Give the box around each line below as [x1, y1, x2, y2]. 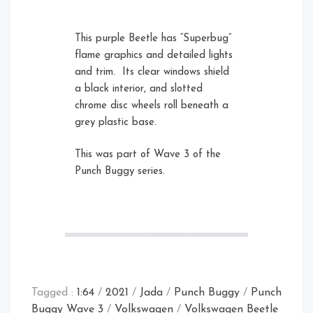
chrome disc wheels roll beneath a [75, 100, 229, 111]
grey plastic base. [75, 117, 157, 128]
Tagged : [31, 287, 77, 299]
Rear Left [72, 139, 119, 150]
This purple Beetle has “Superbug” [75, 33, 232, 44]
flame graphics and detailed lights [75, 50, 233, 61]
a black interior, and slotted [75, 83, 203, 94]
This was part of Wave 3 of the [75, 150, 221, 161]
